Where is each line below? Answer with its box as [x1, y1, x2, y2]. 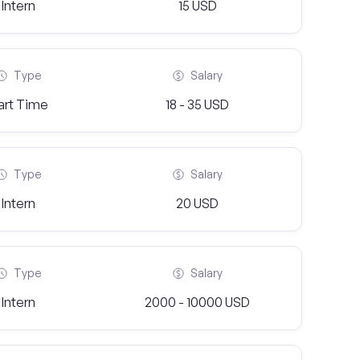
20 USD [176, 195, 219, 211]
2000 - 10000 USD [145, 294, 251, 310]
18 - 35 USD [166, 96, 230, 112]
